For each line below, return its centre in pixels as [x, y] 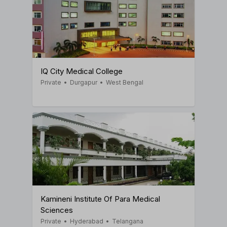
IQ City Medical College [82, 71]
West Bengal [125, 82]
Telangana [128, 221]
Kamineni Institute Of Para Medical [100, 199]
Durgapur [84, 82]
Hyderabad [87, 221]
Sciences [57, 210]
